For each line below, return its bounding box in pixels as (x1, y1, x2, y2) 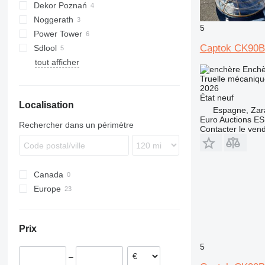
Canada (33, 170, 63, 179)
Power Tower (33, 29, 82, 38)
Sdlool (33, 43, 57, 53)
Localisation (18, 100, 74, 110)
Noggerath (33, 15, 73, 24)
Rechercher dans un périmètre (18, 120, 134, 130)
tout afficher (34, 57, 79, 67)
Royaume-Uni (62, 227, 114, 236)
